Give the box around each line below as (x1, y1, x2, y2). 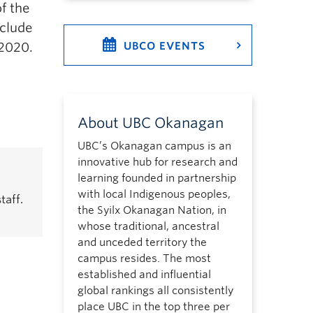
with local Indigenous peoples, (77, 188, 231, 201)
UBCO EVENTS (123, 40, 205, 52)
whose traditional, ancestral (77, 220, 219, 233)
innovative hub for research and (77, 156, 238, 168)
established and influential (77, 268, 211, 281)
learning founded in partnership (77, 172, 236, 184)
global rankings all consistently (77, 284, 233, 297)
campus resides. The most (77, 252, 211, 265)
